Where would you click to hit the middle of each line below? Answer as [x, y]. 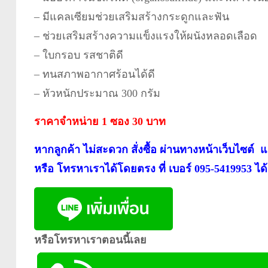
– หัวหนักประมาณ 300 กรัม [97, 93]
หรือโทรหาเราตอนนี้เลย [90, 240]
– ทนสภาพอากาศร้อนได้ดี [94, 74]
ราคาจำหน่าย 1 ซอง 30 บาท [100, 121]
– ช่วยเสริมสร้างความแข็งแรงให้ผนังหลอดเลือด [145, 36]
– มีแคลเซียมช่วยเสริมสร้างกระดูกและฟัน [131, 16]
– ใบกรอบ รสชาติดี [78, 55]
